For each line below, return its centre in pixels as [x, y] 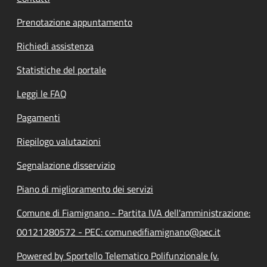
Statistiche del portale [61, 69]
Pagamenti [38, 117]
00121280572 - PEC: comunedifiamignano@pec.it [119, 232]
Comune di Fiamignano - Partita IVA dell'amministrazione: [133, 212]
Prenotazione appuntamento [74, 22]
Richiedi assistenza [55, 46]
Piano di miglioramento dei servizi [85, 189]
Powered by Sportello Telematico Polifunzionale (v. [118, 255]
